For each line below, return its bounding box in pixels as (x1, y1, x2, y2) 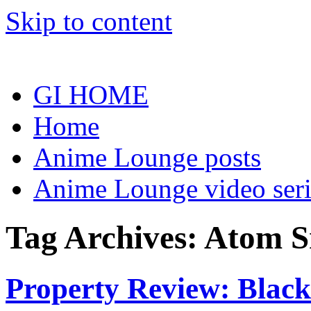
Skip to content (6, 6, 172, 36)
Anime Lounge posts (33, 142, 261, 172)
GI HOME (33, 80, 149, 110)
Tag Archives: (6, 219, 204, 256)
